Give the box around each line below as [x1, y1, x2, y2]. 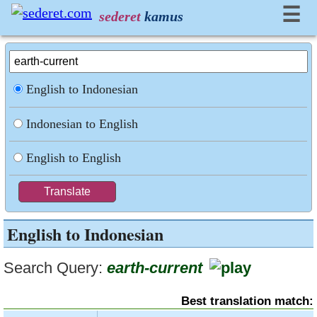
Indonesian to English [26, 117, 139, 131]
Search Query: [4, 259, 103, 277]
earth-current [107, 259, 202, 277]
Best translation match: [181, 294, 313, 308]
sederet [99, 8, 141, 24]
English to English [26, 151, 122, 165]
